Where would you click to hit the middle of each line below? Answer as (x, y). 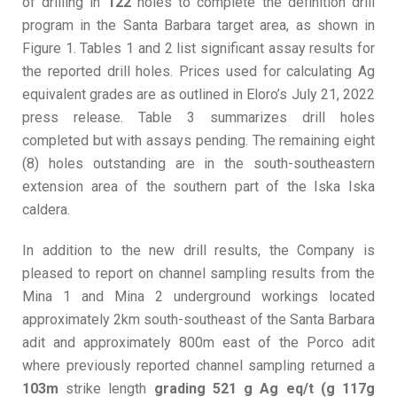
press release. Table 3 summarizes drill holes (198, 118)
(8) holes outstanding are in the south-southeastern (198, 164)
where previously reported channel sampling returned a (198, 366)
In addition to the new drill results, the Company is (198, 251)
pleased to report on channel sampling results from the (198, 274)
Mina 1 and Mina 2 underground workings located (198, 297)
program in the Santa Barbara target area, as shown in (198, 26)
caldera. (46, 210)
